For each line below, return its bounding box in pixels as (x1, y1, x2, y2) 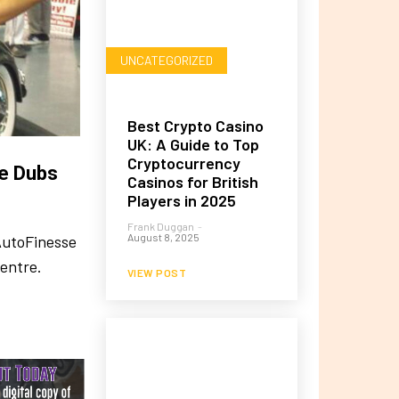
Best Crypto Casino (126, 115, 264, 135)
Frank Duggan (126, 219, 194, 232)
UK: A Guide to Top (126, 134, 259, 154)
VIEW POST (126, 265, 187, 279)
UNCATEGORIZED (119, 52, 213, 68)
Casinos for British (126, 171, 258, 191)
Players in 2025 (126, 190, 236, 210)
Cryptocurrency (126, 152, 240, 173)
